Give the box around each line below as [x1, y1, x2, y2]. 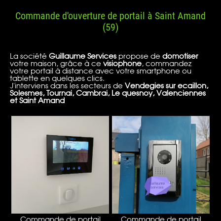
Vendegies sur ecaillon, [125, 82, 208, 90]
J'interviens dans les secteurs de [10, 82, 125, 90]
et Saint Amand [10, 97, 67, 105]
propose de [116, 53, 162, 60]
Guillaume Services [49, 53, 116, 60]
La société [10, 53, 49, 60]
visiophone [103, 60, 142, 68]
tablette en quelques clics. [10, 75, 105, 82]
